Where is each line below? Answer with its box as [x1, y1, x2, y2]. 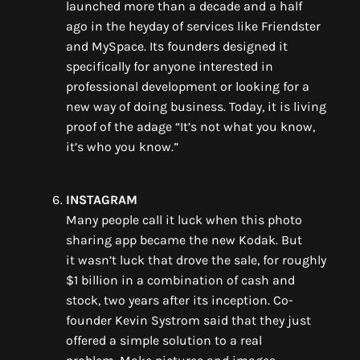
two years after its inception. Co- [100, 292, 293, 308]
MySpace [92, 38, 144, 54]
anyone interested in [149, 58, 273, 74]
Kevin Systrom [115, 312, 200, 328]
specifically [66, 58, 133, 74]
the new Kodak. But [186, 231, 302, 247]
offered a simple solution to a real [66, 332, 262, 348]
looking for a [235, 78, 309, 94]
